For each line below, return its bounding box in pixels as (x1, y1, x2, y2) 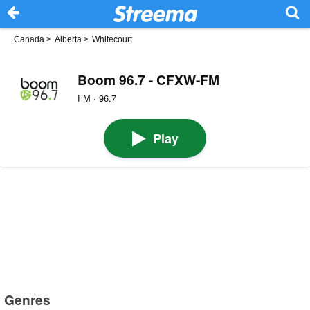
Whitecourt (92, 35, 132, 44)
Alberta (55, 35, 82, 44)
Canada (14, 35, 44, 44)
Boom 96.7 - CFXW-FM (77, 69, 219, 89)
